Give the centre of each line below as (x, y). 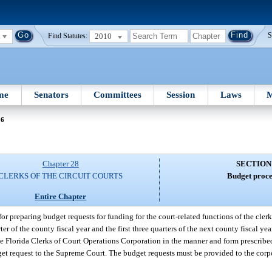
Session (181, 94)
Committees (118, 94)
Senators (51, 94)
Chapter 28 (60, 164)
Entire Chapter (61, 196)
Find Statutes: (68, 36)
